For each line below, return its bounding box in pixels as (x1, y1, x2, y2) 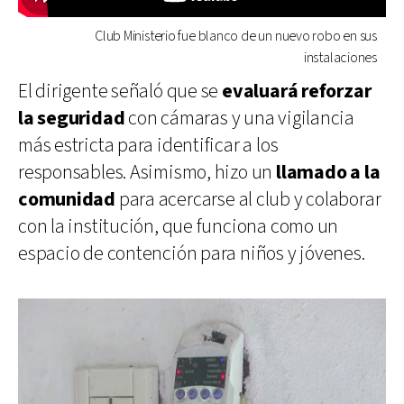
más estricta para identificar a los (18, 132, 279, 159)
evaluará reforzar (222, 78, 372, 105)
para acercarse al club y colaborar (115, 186, 381, 213)
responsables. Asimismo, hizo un (18, 159, 276, 186)
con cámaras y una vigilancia (124, 105, 354, 132)
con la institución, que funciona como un (18, 213, 339, 240)
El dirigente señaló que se (18, 78, 223, 105)
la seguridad (18, 105, 125, 132)
